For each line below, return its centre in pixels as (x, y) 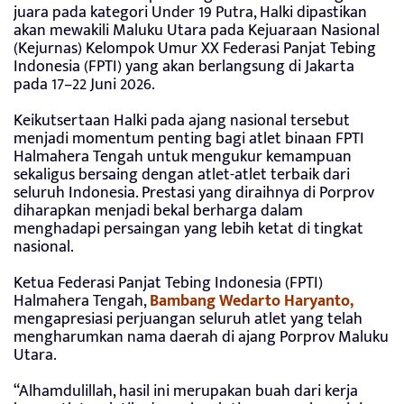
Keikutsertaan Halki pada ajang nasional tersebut (182, 121)
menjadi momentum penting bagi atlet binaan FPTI (189, 139)
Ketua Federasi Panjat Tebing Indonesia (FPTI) (168, 284)
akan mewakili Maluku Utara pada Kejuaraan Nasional (197, 31)
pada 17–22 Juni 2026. (84, 85)
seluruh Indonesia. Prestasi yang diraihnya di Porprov (194, 193)
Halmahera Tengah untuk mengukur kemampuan (183, 157)
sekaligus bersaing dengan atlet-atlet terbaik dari (182, 175)
